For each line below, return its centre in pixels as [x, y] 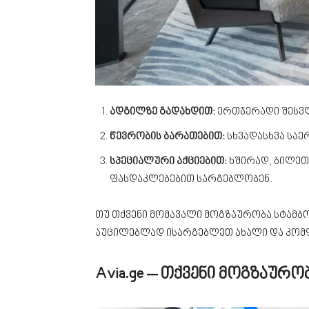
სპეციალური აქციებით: [168, 161]
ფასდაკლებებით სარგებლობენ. [191, 179]
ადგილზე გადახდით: [162, 112]
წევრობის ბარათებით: [167, 137]
